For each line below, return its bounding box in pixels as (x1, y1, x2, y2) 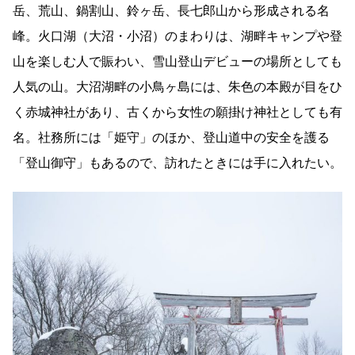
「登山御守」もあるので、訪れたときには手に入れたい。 (13, 155, 342, 170)
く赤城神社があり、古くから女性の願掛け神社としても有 (13, 104, 342, 120)
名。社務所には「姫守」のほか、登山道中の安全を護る (13, 129, 330, 145)
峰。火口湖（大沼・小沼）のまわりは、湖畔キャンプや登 (13, 28, 342, 44)
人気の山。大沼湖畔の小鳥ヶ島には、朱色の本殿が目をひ (13, 78, 342, 94)
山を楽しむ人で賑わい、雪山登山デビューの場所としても (13, 53, 342, 69)
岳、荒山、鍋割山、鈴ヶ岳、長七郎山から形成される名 (13, 2, 330, 18)
